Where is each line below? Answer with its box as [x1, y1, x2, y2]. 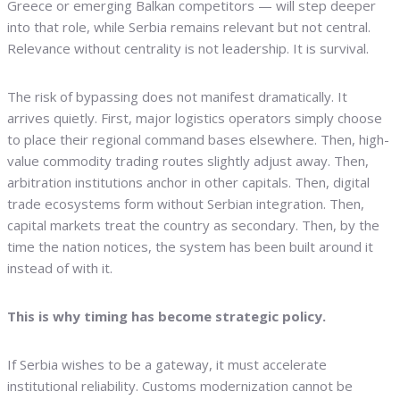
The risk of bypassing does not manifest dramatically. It [7, 87, 347, 105]
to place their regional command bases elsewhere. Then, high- [7, 130, 389, 148]
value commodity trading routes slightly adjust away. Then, [7, 152, 369, 170]
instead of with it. [7, 259, 112, 277]
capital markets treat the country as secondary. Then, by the [7, 216, 379, 234]
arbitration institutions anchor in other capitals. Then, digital [7, 173, 370, 191]
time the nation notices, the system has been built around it [7, 237, 373, 255]
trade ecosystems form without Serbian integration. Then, [7, 195, 364, 212]
